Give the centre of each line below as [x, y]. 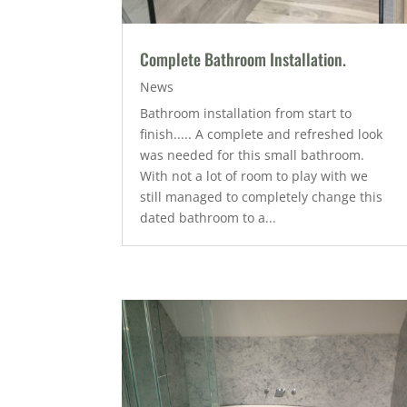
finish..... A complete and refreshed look [262, 134]
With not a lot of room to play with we [254, 175]
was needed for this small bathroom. [253, 154]
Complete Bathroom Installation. [243, 59]
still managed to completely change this [262, 196]
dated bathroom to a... [208, 217]
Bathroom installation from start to [246, 113]
